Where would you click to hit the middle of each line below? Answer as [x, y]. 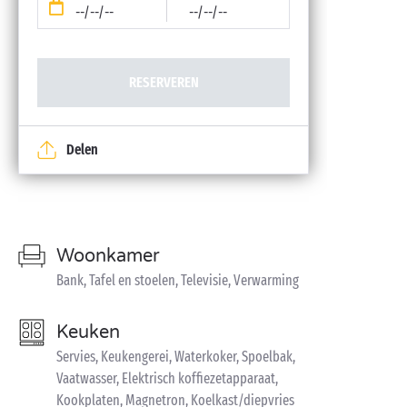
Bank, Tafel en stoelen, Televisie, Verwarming [178, 280]
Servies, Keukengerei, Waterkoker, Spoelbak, [176, 357]
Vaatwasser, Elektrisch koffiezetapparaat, [167, 378]
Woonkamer [108, 256]
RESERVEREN [164, 82]
